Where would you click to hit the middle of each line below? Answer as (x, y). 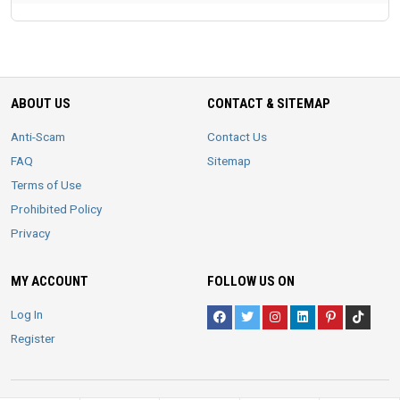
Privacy (30, 233)
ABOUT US (41, 103)
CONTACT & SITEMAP (269, 103)
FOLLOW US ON (251, 281)
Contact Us (237, 136)
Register (33, 338)
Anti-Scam (38, 136)
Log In (27, 314)
